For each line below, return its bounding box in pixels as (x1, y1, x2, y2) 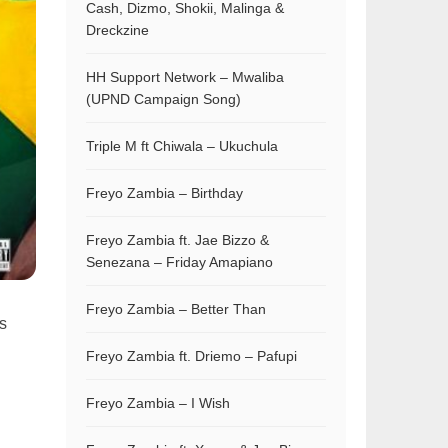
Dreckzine (86, 22, 149, 38)
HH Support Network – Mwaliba (86, 69, 284, 85)
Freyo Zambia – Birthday (86, 185, 243, 201)
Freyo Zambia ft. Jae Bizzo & (86, 232, 269, 248)
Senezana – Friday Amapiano (86, 254, 273, 270)
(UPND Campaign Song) (86, 91, 241, 107)
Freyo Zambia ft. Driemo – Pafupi (86, 348, 297, 364)
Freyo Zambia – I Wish (86, 395, 230, 411)
